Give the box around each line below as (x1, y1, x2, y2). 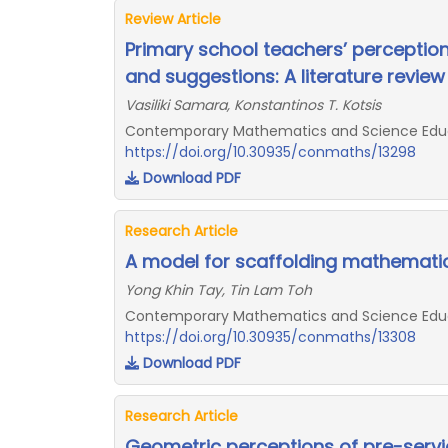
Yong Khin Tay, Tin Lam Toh (125, 280, 312, 300)
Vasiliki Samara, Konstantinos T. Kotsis (125, 95, 381, 115)
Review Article (125, 9, 221, 29)
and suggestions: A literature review (125, 64, 445, 89)
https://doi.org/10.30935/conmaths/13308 (125, 327, 416, 347)
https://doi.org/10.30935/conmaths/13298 (125, 142, 416, 162)
